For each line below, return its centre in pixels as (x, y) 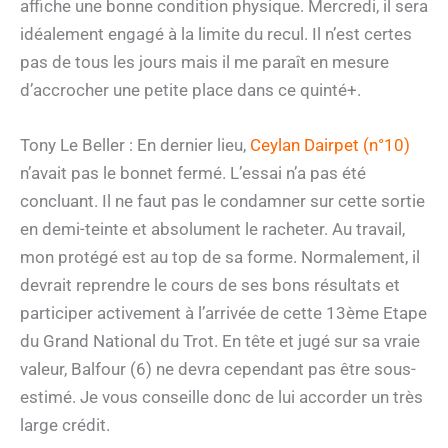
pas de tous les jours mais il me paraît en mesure (204, 62)
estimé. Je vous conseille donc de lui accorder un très (221, 397)
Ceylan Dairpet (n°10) (330, 145)
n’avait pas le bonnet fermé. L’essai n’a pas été (193, 173)
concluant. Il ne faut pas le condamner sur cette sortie (222, 201)
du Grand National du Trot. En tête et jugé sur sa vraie (220, 341)
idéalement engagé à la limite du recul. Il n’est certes (216, 34)
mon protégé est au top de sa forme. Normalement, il (220, 257)
